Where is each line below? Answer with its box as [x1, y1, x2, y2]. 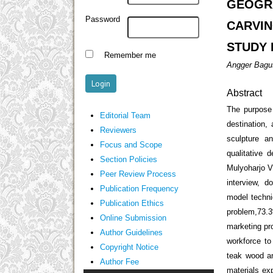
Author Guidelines [99, 227, 163, 237]
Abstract [227, 88, 263, 99]
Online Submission [99, 213, 166, 222]
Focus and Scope [99, 140, 162, 149]
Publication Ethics [99, 198, 164, 208]
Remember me [104, 51, 156, 60]
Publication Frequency [99, 183, 179, 193]
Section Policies [99, 154, 157, 164]
